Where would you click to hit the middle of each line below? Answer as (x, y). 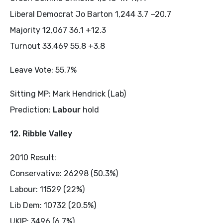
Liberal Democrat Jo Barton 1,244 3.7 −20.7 (91, 14)
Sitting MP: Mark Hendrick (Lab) (68, 94)
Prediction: (31, 110)
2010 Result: (33, 157)
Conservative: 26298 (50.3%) (64, 173)
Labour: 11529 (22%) (47, 189)
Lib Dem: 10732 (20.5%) (53, 205)
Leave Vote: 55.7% (43, 70)
